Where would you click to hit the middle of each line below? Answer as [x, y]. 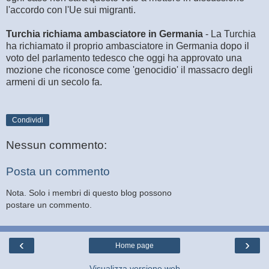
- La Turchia [229, 34]
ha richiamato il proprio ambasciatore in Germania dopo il [128, 46]
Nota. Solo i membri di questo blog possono [89, 193]
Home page [134, 245]
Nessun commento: [56, 145]
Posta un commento [58, 171]
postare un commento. [49, 205]
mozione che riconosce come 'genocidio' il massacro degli [129, 70]
